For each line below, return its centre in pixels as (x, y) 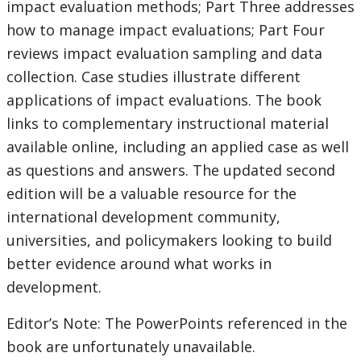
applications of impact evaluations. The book (164, 100)
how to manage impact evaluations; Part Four (166, 30)
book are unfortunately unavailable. (133, 347)
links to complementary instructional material (168, 124)
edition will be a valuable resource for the (151, 194)
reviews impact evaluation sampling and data (164, 54)
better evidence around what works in (139, 264)
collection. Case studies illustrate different (154, 77)
